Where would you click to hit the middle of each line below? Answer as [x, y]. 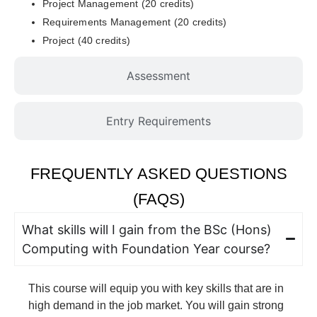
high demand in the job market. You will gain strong [156, 305]
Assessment [158, 75]
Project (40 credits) [86, 40]
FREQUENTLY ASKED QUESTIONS [158, 173]
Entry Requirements [158, 121]
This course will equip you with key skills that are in [156, 288]
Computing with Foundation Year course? [146, 248]
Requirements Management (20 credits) [135, 22]
